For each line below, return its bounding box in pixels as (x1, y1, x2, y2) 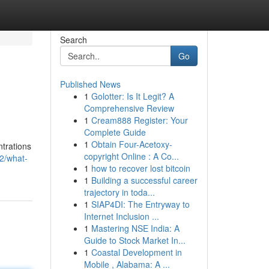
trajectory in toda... (83, 186, 155, 198)
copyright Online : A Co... (83, 150, 179, 162)
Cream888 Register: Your (91, 114, 188, 126)
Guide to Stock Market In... (83, 234, 186, 246)
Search (59, 34, 87, 46)
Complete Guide (83, 126, 146, 138)
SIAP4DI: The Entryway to (91, 198, 190, 210)
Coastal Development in (91, 246, 182, 258)
